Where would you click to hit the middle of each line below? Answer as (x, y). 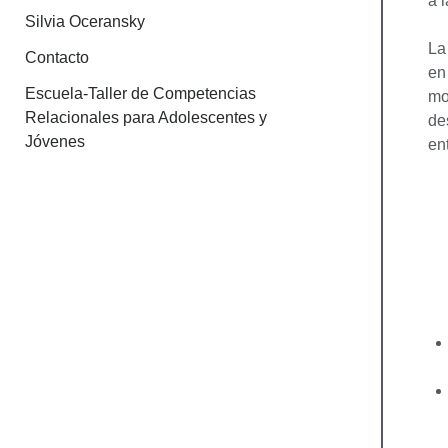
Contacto (56, 57)
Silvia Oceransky (84, 21)
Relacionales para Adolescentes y (145, 117)
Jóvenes (54, 141)
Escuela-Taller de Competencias (140, 93)
